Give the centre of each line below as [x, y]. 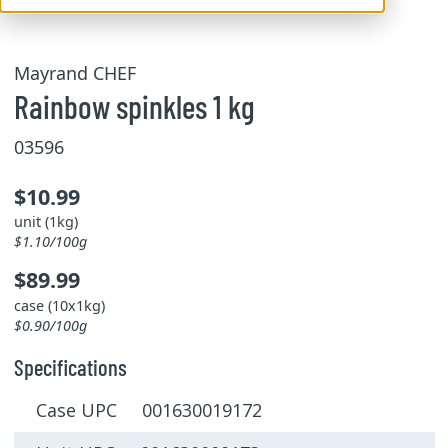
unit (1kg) [45, 221]
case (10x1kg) [59, 305]
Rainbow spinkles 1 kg [134, 106]
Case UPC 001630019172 [149, 410]
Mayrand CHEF [74, 73]
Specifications [70, 366]
